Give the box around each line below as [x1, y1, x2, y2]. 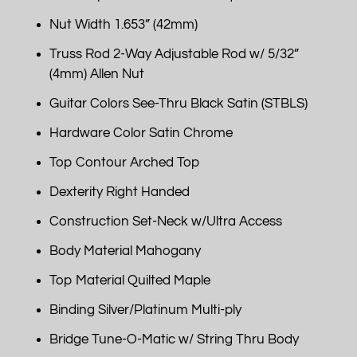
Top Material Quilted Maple [49, 273, 210, 288]
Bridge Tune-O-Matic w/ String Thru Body [49, 331, 299, 347]
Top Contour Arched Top [49, 155, 199, 170]
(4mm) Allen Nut [49, 66, 144, 81]
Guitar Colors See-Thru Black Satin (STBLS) [49, 96, 308, 111]
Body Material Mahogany [49, 243, 201, 258]
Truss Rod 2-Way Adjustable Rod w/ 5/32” [49, 46, 299, 61]
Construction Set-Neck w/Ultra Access [49, 214, 282, 229]
